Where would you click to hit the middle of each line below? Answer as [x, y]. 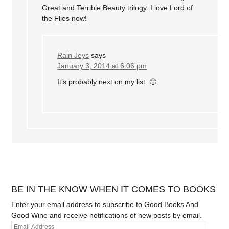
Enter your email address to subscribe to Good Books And [105, 205]
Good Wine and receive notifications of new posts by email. [107, 215]
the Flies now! [65, 18]
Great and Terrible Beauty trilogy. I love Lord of [118, 7]
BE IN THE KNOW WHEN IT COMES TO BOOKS [114, 189]
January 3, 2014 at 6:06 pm [102, 66]
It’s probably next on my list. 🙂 [107, 82]
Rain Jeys [73, 55]
